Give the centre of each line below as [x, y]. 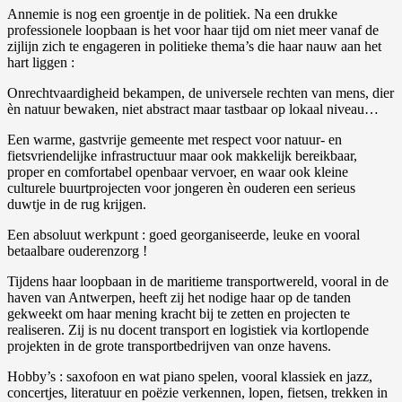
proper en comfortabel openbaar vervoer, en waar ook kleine [178, 171]
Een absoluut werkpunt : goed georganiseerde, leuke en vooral [184, 234]
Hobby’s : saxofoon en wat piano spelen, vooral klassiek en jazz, [190, 376]
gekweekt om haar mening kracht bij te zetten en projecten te [179, 313]
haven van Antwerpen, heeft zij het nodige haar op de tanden [179, 297]
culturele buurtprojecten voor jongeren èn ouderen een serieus [181, 188]
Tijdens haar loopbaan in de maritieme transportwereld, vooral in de [198, 281]
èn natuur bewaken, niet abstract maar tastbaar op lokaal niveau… [193, 109]
